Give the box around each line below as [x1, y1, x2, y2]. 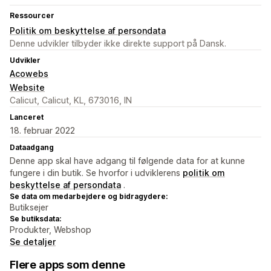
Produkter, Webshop [10, 224, 91, 235]
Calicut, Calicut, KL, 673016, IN [10, 95, 132, 106]
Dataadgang [10, 143, 54, 152]
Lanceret [10, 113, 44, 122]
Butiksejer [10, 202, 48, 213]
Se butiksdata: [10, 214, 61, 224]
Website [10, 82, 45, 93]
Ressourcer [10, 11, 54, 21]
